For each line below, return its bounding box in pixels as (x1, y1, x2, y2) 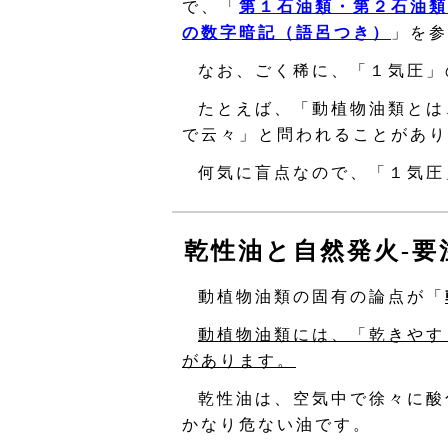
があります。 (182, 352, 296, 369)
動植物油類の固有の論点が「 (198, 288, 445, 305)
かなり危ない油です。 (182, 416, 372, 433)
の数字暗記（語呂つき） (182, 24, 391, 41)
